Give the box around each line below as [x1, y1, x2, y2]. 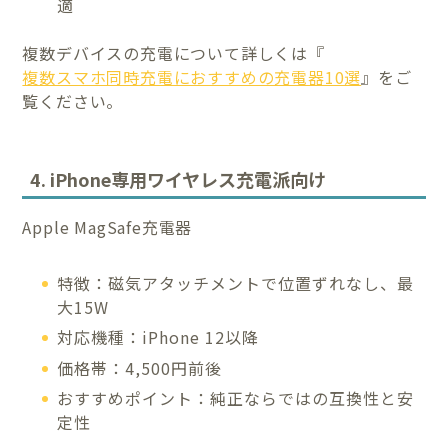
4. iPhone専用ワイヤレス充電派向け [30, 165, 327, 192]
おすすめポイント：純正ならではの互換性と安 [57, 386, 415, 411]
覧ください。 [22, 88, 124, 113]
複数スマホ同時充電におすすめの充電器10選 [22, 64, 362, 89]
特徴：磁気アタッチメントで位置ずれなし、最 [57, 270, 415, 295]
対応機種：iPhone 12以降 [57, 325, 260, 350]
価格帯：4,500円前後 [57, 355, 223, 380]
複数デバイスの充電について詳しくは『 [22, 40, 325, 65]
